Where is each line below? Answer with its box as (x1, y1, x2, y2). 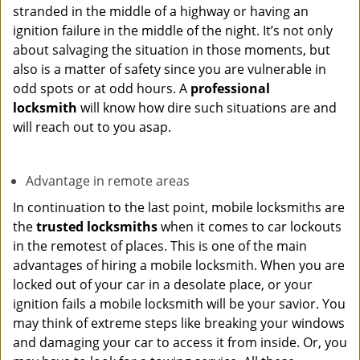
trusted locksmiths (36, 218, 157, 235)
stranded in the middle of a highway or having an (13, 2, 309, 20)
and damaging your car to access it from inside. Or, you (13, 333, 347, 351)
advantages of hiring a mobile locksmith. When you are (13, 256, 345, 274)
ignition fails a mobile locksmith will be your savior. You (13, 295, 346, 313)
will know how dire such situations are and (77, 99, 337, 117)
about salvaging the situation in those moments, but (13, 41, 330, 59)
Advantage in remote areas (26, 172, 190, 190)
